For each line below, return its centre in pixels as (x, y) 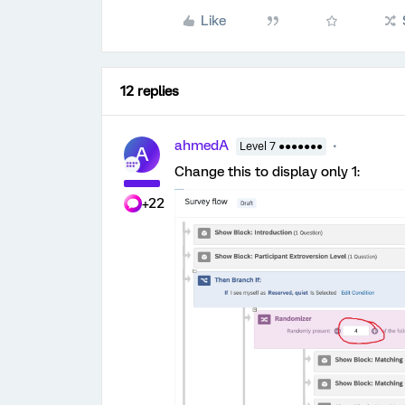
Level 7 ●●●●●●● (281, 146)
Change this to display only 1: (267, 171)
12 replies (150, 91)
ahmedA (202, 145)
